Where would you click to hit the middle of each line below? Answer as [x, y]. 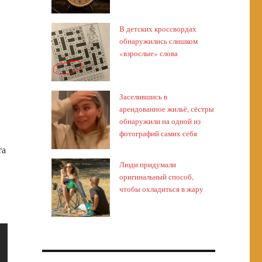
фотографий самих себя [158, 133]
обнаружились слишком [159, 41]
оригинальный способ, [157, 177]
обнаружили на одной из [160, 121]
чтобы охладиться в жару [162, 189]
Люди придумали [148, 164]
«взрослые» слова [149, 53]
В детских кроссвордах [158, 29]
